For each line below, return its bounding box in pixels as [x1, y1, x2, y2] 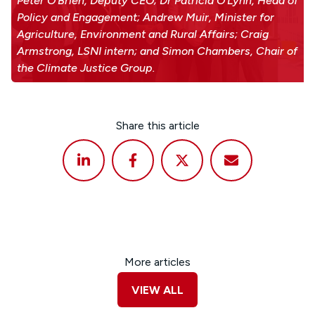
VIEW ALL [131, 283, 184, 297]
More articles [124, 255, 191, 269]
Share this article [115, 119, 200, 133]
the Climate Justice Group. [17, 61, 155, 75]
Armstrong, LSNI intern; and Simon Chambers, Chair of [17, 44, 297, 58]
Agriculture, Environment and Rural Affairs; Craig [17, 27, 269, 41]
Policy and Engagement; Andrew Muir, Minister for [17, 11, 274, 25]
